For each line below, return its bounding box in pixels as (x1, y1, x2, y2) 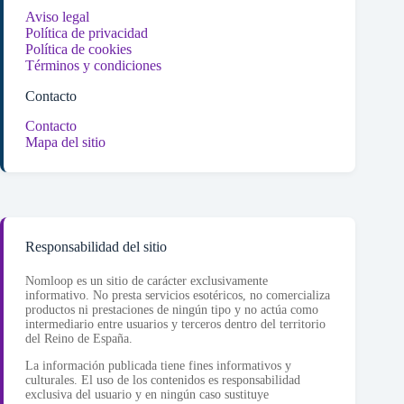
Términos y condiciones (25, 57, 161, 73)
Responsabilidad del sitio (25, 238, 167, 254)
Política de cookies (25, 41, 132, 57)
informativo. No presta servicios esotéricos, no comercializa (25, 289, 330, 303)
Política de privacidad (25, 24, 148, 41)
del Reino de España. (25, 332, 133, 346)
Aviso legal (25, 8, 89, 24)
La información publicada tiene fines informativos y (25, 359, 291, 373)
